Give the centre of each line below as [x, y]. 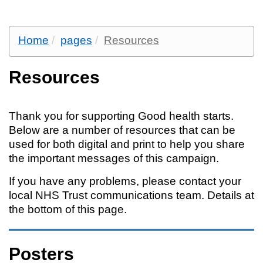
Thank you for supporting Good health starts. [121, 116]
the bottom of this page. [69, 209]
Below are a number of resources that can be [122, 130]
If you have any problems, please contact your [125, 181]
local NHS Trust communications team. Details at [131, 195]
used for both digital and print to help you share [127, 144]
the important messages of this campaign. [115, 158]
